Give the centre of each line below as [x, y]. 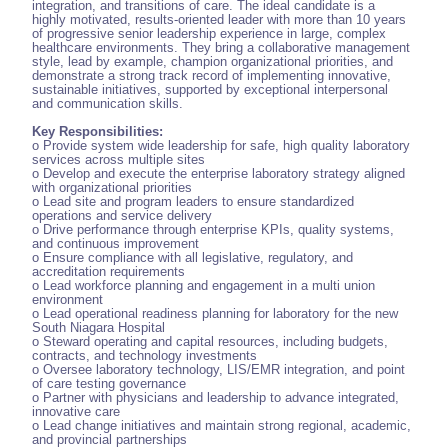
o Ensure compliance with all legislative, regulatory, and [192, 258]
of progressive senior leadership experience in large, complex [209, 34]
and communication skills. [107, 104]
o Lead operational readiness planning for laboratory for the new [215, 314]
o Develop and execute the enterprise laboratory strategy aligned [218, 174]
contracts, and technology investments [144, 356]
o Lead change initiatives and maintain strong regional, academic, [221, 426]
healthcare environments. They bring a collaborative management [221, 48]
